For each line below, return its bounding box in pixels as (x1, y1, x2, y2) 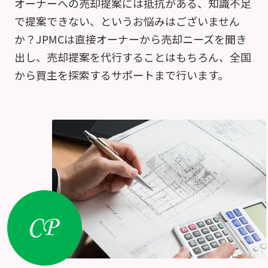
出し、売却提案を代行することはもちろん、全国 (14, 49, 251, 65)
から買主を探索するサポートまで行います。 (14, 67, 229, 83)
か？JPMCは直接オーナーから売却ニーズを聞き (14, 31, 246, 47)
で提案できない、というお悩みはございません (14, 13, 240, 29)
